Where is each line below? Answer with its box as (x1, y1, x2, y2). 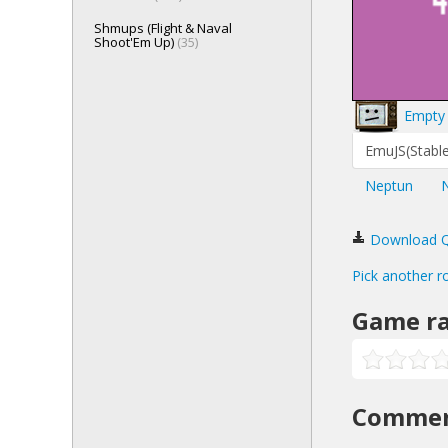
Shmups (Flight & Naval (94, 19, 232, 37)
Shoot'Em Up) (94, 33, 177, 51)
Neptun (365, 176, 413, 195)
